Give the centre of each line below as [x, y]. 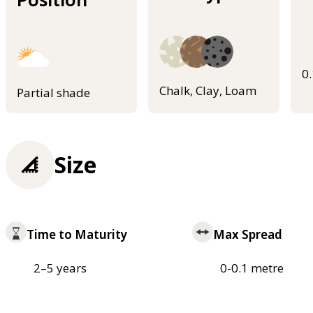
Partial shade [53, 93]
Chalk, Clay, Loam [208, 90]
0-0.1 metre [252, 268]
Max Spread [247, 235]
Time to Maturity [77, 235]
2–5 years [60, 268]
